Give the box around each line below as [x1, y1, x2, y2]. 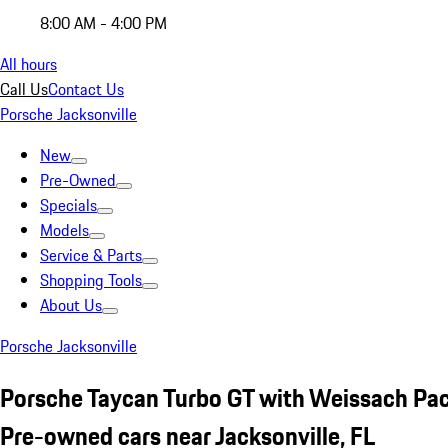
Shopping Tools [40, 268, 142, 292]
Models [40, 218, 89, 242]
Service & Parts [40, 243, 142, 267]
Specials [40, 193, 97, 217]
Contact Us [48, 77, 124, 101]
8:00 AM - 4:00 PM [40, 11, 167, 35]
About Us [40, 293, 102, 317]
